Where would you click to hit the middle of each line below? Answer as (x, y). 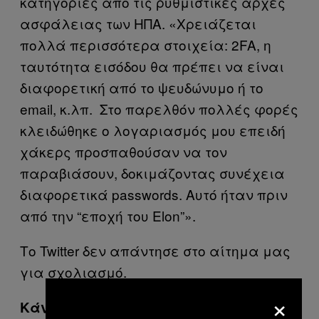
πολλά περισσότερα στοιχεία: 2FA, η (146, 44)
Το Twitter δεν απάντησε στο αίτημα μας (155, 250)
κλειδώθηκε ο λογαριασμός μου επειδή (153, 130)
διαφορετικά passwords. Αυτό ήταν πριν (154, 194)
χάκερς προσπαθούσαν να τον (124, 151)
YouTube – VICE (210, 307)
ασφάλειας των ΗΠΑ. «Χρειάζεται (138, 23)
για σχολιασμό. (73, 271)
